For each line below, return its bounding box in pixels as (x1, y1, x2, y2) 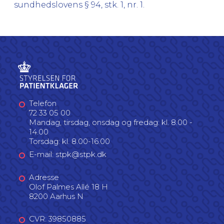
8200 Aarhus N (29, 191, 83, 201)
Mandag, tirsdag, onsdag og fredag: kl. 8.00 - (29, 117, 192, 127)
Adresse (29, 172, 59, 182)
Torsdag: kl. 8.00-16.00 (29, 136, 110, 146)
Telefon (29, 98, 56, 108)
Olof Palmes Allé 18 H (29, 181, 108, 191)
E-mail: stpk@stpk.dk (29, 149, 106, 159)
